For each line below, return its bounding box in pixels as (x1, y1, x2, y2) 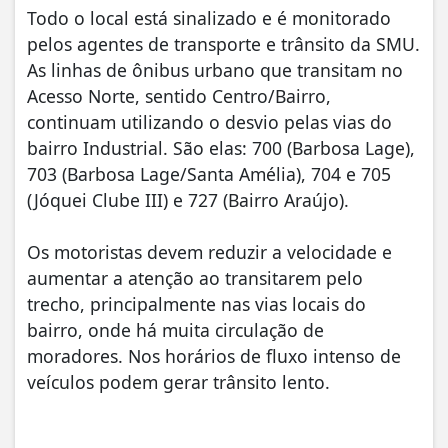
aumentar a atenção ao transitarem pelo (27, 265, 363, 290)
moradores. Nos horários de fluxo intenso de (27, 343, 401, 368)
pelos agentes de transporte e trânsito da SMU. (27, 31, 420, 56)
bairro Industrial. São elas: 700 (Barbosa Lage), (27, 135, 415, 160)
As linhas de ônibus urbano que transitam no (27, 57, 403, 82)
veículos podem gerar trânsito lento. (27, 369, 330, 394)
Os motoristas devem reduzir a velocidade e (27, 239, 392, 264)
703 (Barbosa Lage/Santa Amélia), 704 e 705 (27, 161, 391, 186)
